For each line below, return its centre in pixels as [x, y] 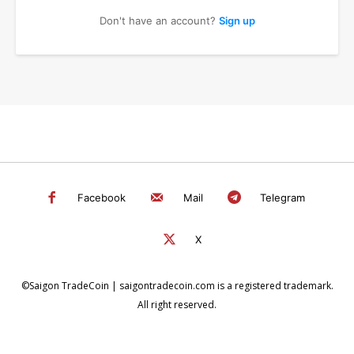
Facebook [102, 198]
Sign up [237, 20]
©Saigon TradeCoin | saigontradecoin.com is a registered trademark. [177, 286]
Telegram [283, 198]
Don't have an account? [159, 20]
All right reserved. [177, 305]
